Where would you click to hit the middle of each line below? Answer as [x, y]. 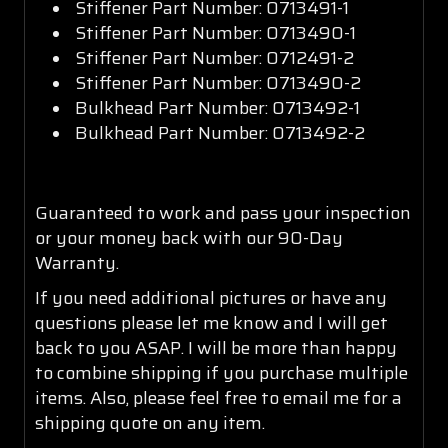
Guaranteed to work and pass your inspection [223, 212]
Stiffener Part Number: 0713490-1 [216, 32]
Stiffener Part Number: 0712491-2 [215, 57]
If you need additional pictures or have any [211, 297]
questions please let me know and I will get [211, 322]
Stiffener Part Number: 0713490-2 [218, 82]
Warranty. [77, 262]
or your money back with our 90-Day [189, 237]
